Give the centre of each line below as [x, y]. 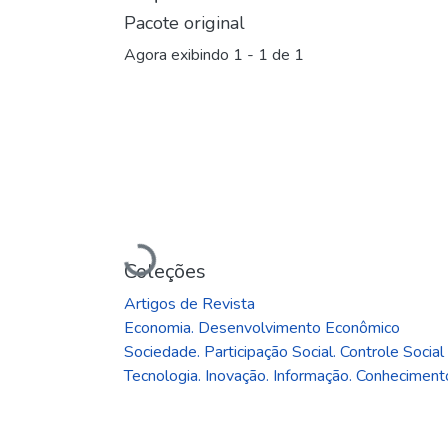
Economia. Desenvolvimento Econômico [262, 327]
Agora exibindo [178, 55]
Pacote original [184, 23]
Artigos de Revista [189, 303]
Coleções [165, 271]
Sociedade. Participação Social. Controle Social [284, 351]
